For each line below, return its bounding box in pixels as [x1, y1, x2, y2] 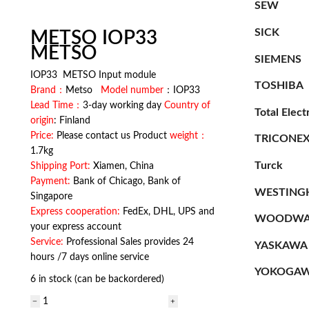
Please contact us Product [54, 131, 170, 141]
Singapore [30, 192, 72, 202]
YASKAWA [255, 239, 308, 251]
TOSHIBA [255, 80, 303, 92]
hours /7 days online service [30, 252, 149, 263]
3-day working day [83, 101, 164, 111]
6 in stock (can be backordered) [30, 275, 164, 285]
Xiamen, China [90, 161, 154, 172]
